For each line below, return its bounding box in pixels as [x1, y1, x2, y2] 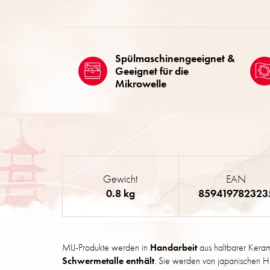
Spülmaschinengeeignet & [115, 51, 235, 66]
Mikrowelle [115, 77, 166, 91]
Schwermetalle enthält [62, 254, 154, 268]
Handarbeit [150, 241, 197, 254]
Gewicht [103, 172, 138, 186]
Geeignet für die [115, 64, 189, 78]
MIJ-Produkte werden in [62, 241, 150, 254]
